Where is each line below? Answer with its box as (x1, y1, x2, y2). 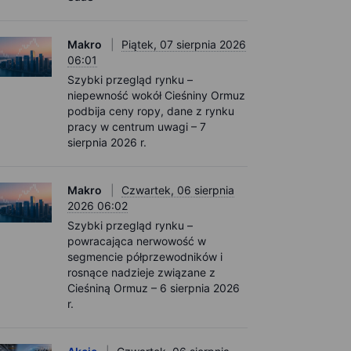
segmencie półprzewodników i (67, 250, 223, 263)
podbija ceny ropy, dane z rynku (67, 104, 234, 118)
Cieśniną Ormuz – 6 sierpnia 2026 (67, 281, 240, 295)
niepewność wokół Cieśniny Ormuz (67, 89, 245, 102)
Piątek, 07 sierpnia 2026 (121, 38, 246, 51)
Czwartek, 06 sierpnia (121, 183, 234, 197)
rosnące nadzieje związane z (67, 266, 215, 279)
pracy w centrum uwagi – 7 (67, 120, 206, 133)
